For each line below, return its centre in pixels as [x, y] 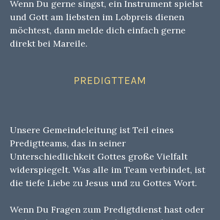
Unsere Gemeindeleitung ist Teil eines [92, 130]
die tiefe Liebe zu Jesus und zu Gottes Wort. [103, 183]
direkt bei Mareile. [49, 44]
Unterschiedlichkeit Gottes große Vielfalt [99, 157]
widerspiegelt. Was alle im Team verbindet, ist [108, 170]
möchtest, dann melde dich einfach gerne [98, 30]
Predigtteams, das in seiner [68, 143]
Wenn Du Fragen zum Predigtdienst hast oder [107, 210]
